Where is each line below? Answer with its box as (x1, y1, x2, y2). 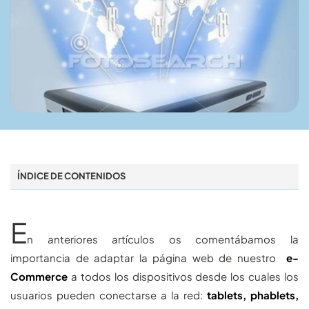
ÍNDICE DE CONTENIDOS (17, 170, 126, 181)
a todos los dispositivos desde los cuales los (68, 269, 299, 283)
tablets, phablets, (207, 288, 299, 301)
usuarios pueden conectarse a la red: (10, 288, 207, 301)
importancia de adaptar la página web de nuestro (10, 250, 286, 264)
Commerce (10, 269, 68, 283)
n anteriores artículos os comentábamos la (27, 232, 299, 246)
